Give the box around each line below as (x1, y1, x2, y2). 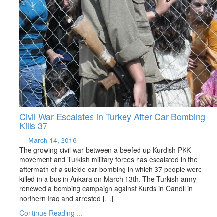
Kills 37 (19, 119, 47, 132)
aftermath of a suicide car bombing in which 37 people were (19, 164, 202, 174)
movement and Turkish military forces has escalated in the (19, 155, 198, 164)
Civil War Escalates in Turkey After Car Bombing (19, 110, 205, 123)
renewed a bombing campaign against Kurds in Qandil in (19, 184, 193, 193)
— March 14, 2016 (19, 135, 77, 145)
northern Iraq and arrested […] (19, 193, 113, 203)
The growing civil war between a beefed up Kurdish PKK (19, 145, 191, 155)
